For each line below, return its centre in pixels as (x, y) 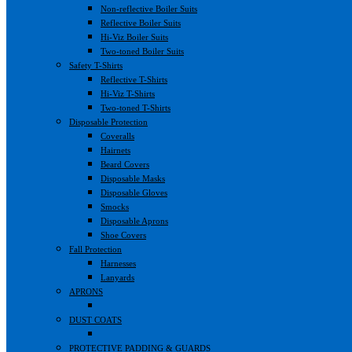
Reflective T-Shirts (134, 79)
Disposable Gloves (134, 192)
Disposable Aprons (134, 220)
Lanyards (117, 277)
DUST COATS (95, 319)
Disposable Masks (133, 178)
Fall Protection (95, 249)
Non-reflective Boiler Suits (149, 8)
